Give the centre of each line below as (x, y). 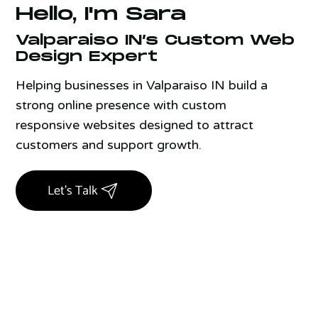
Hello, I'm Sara (101, 15)
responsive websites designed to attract (135, 125)
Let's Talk (72, 191)
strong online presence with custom (121, 105)
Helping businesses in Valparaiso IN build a (142, 85)
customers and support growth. (109, 144)
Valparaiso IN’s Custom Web (155, 40)
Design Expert (87, 57)
